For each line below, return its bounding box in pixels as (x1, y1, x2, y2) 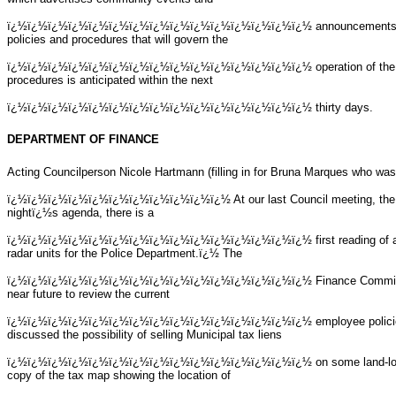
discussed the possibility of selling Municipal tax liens (7, 327, 282, 341)
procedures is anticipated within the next (7, 72, 213, 87)
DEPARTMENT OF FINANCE (7, 133, 159, 147)
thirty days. (316, 100, 373, 114)
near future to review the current (7, 286, 170, 301)
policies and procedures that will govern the (7, 32, 228, 46)
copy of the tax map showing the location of (7, 368, 231, 382)
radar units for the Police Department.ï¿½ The (7, 246, 242, 260)
